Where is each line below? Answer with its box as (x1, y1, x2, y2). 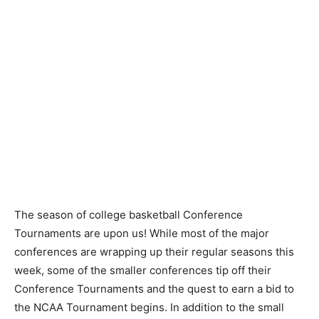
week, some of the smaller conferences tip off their (14, 263, 271, 277)
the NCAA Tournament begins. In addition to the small (14, 300, 284, 314)
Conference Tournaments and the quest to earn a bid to (14, 281, 294, 296)
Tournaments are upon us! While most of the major (14, 226, 269, 240)
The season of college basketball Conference (14, 207, 243, 221)
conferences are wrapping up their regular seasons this (14, 244, 294, 258)
